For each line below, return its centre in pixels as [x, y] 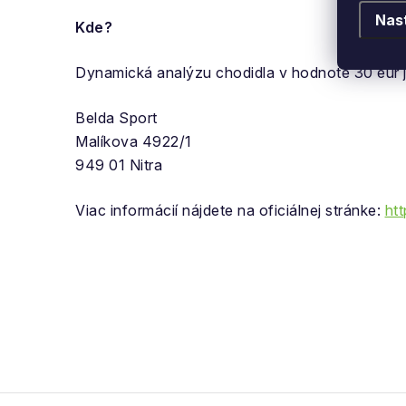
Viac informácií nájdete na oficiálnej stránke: [230, 210]
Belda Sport [116, 117]
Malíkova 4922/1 [134, 141]
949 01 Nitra [119, 164]
